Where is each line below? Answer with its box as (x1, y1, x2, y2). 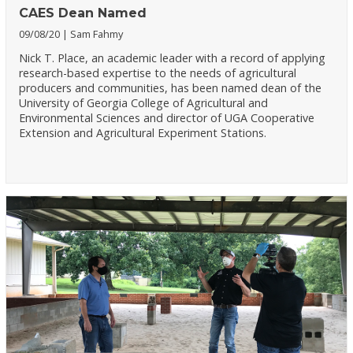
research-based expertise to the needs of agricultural (19, 65, 297, 81)
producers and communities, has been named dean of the (19, 80, 322, 96)
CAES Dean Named (19, 5, 147, 20)
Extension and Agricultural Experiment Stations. (19, 125, 267, 141)
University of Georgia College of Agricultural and (19, 95, 269, 111)
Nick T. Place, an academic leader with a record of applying (19, 50, 326, 66)
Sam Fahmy (70, 26, 124, 41)
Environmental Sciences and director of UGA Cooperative (19, 110, 315, 126)
